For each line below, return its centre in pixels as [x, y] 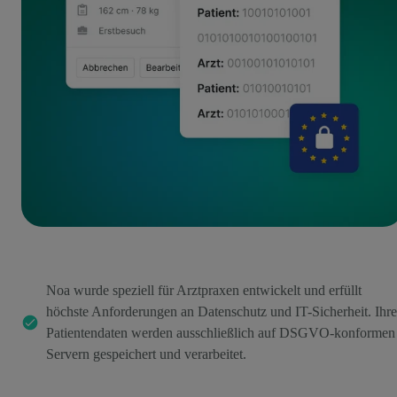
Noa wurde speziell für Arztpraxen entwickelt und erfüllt [204, 291]
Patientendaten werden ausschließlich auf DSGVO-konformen [221, 333]
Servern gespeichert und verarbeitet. [146, 354]
